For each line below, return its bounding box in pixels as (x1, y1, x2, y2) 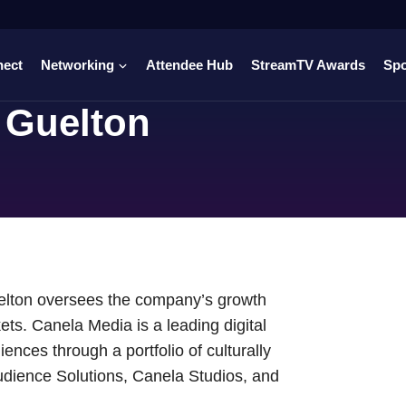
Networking (41, 56, 114, 72)
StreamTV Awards (251, 56, 365, 72)
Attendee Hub (146, 56, 233, 72)
